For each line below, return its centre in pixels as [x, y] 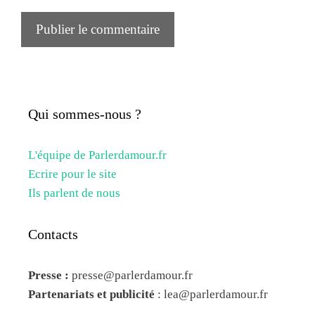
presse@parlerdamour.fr [132, 275]
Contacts [53, 234]
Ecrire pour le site [72, 174]
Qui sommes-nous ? [85, 114]
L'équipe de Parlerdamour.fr [97, 155]
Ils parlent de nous [74, 193]
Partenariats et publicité [91, 294]
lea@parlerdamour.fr [216, 294]
